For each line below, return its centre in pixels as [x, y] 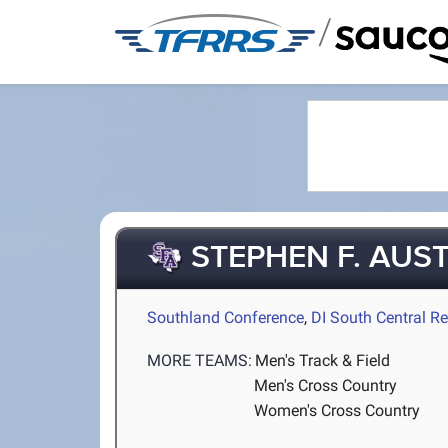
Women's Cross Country [337, 411]
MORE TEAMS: [200, 361]
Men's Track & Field [323, 361]
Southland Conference [226, 317]
